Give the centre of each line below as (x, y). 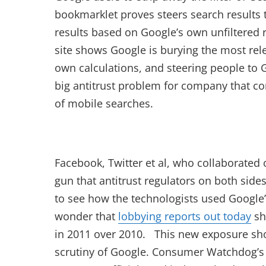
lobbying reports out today (185, 216)
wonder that (86, 216)
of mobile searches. (104, 103)
